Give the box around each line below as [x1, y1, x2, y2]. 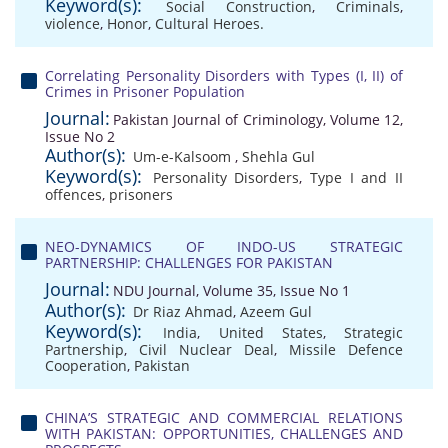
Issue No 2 [45, 127, 115, 146]
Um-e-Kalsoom [133, 147, 235, 166]
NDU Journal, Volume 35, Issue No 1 [113, 281, 350, 300]
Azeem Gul [240, 302, 312, 321]
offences [45, 185, 102, 204]
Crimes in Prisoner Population [45, 82, 245, 101]
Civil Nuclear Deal [139, 340, 274, 359]
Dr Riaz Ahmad [133, 302, 233, 321]
